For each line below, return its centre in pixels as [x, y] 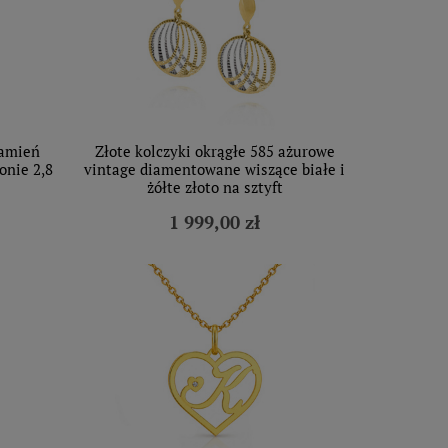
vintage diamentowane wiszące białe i [214, 169]
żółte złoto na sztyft [214, 187]
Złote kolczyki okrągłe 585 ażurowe [214, 151]
